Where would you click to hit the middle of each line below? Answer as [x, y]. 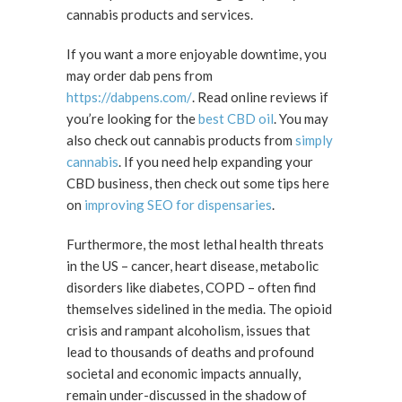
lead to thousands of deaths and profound [190, 352]
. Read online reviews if [260, 97]
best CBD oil [236, 118]
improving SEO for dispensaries [178, 205]
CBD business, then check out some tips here [198, 183]
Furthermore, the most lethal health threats [195, 244]
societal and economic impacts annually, [184, 373]
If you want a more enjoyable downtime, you [197, 54]
